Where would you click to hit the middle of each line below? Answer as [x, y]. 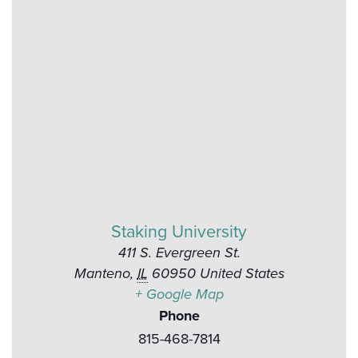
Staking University [179, 232]
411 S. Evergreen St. [179, 253]
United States [242, 274]
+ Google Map [179, 294]
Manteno [102, 274]
